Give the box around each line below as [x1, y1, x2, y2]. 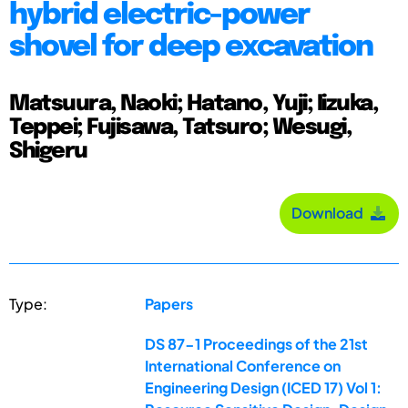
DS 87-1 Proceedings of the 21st [145, 333, 369, 353]
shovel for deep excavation [9, 32, 372, 63]
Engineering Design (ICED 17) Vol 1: [145, 377, 382, 397]
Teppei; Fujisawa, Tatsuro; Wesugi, [9, 116, 352, 139]
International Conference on [145, 355, 342, 375]
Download [291, 203, 369, 223]
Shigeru [9, 139, 87, 163]
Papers [145, 293, 194, 313]
